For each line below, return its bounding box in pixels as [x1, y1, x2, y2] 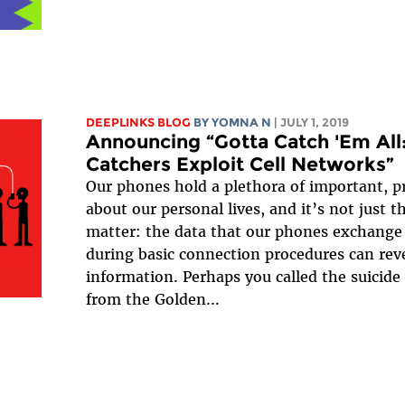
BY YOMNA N [193, 115, 272, 129]
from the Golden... [86, 289, 221, 308]
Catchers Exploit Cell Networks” [86, 152, 395, 175]
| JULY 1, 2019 [274, 115, 350, 129]
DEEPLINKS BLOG [86, 115, 192, 129]
